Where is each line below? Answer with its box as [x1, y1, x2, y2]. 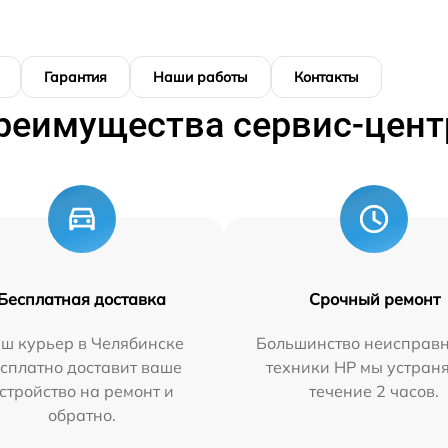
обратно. [47, 405, 116, 425]
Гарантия [44, 68, 107, 86]
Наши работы [153, 68, 248, 86]
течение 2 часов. [309, 381, 440, 401]
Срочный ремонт [308, 289, 440, 309]
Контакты [294, 68, 359, 86]
